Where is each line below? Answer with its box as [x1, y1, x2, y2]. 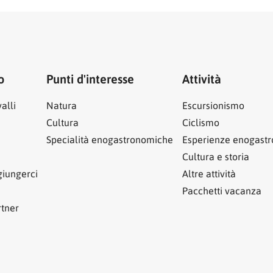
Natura [46, 99, 77, 112]
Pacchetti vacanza [182, 184, 261, 197]
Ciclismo [182, 116, 219, 129]
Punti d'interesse [46, 71, 134, 87]
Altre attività [182, 167, 236, 180]
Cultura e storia [182, 150, 249, 163]
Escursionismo [182, 99, 244, 112]
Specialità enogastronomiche [46, 133, 173, 146]
